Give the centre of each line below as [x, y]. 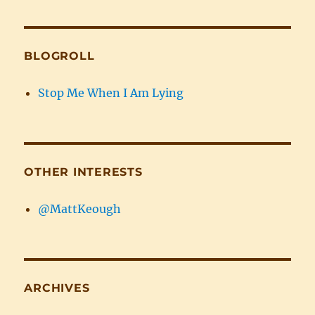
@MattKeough [80, 209]
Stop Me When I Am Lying [111, 93]
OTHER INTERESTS [83, 172]
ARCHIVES [57, 288]
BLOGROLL [59, 56]
